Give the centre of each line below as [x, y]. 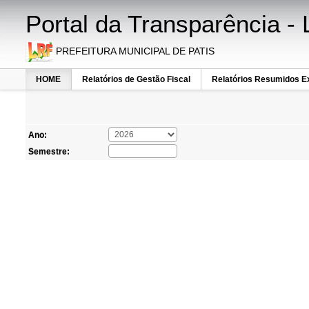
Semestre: [49, 152]
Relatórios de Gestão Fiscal [136, 79]
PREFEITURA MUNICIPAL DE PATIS [134, 51]
